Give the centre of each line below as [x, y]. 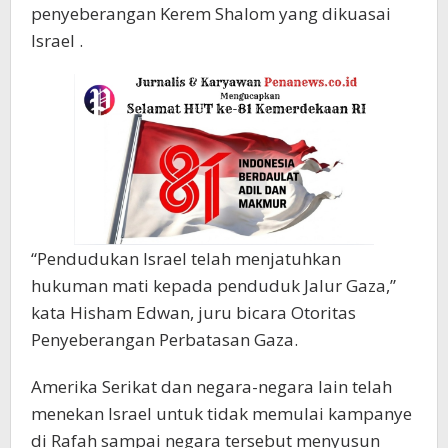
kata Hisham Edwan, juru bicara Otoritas [193, 313]
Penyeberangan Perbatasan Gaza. [164, 340]
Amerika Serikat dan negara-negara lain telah [211, 387]
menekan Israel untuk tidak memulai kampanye [221, 414]
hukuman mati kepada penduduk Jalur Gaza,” [213, 286]
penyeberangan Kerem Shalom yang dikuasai [211, 14]
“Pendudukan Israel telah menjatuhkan [186, 259]
